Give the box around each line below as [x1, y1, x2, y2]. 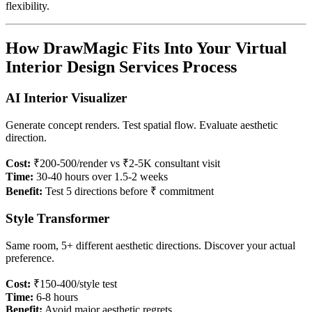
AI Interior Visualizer [6, 90, 127, 105]
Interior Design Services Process [6, 58, 237, 76]
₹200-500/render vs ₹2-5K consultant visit [31, 157, 220, 169]
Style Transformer [6, 211, 109, 226]
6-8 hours [33, 291, 78, 304]
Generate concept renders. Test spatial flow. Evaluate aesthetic [6, 118, 278, 131]
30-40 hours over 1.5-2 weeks [33, 170, 168, 182]
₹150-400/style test [31, 278, 117, 290]
